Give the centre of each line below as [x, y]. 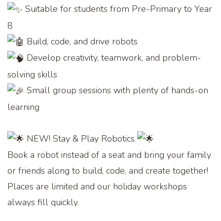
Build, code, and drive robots [81, 41]
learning [23, 107]
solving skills [32, 75]
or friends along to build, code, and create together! [108, 171]
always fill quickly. [43, 203]
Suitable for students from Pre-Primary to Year [117, 9]
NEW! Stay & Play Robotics [81, 138]
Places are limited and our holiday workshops [97, 187]
